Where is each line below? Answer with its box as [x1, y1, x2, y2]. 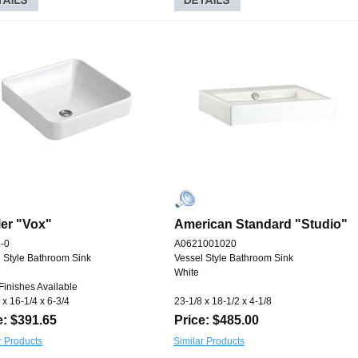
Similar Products [173, 336, 245, 348]
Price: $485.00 [174, 313, 259, 328]
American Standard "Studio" [174, 217, 348, 232]
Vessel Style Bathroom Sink [174, 253, 293, 265]
